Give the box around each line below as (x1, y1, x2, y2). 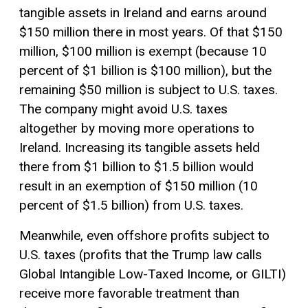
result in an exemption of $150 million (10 (19, 177, 258, 194)
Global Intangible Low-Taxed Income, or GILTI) (19, 265, 286, 282)
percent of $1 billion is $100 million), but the (19, 62, 272, 78)
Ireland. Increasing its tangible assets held (19, 139, 260, 155)
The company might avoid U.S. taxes (19, 100, 228, 117)
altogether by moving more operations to (19, 120, 254, 136)
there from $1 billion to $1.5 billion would (19, 158, 254, 175)
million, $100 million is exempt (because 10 (19, 43, 267, 59)
